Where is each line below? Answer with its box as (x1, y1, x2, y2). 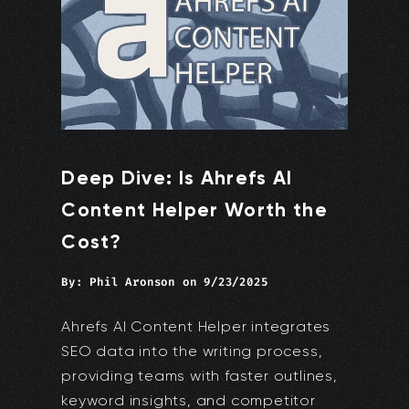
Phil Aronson (89, 275, 176, 290)
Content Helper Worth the (61, 198, 328, 223)
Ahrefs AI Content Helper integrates (61, 318, 331, 336)
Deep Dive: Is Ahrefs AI (61, 166, 293, 191)
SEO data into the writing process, (61, 342, 323, 361)
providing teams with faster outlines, (61, 367, 338, 385)
